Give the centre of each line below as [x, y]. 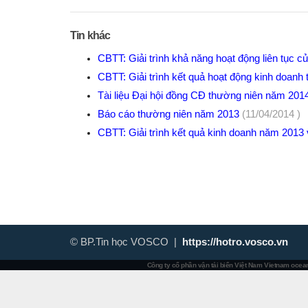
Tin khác [90, 35]
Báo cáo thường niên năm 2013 [170, 114]
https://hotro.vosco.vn [235, 242]
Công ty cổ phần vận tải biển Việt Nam [204, 265]
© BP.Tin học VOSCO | [126, 242]
